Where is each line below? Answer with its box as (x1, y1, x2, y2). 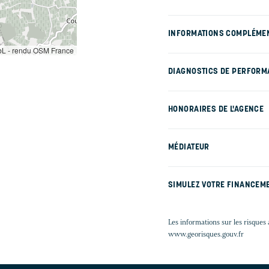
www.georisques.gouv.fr (168, 229, 244, 239)
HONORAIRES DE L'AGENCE (168, 105, 264, 115)
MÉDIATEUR (168, 143, 210, 153)
